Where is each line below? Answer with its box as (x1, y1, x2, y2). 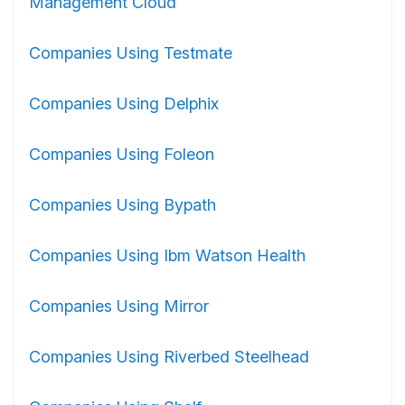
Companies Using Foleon (29, 145, 214, 164)
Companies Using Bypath (29, 195, 216, 214)
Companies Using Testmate (29, 43, 232, 62)
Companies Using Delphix (29, 94, 219, 113)
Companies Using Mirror (29, 297, 209, 316)
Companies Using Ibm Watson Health (29, 246, 306, 265)
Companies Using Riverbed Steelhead (29, 347, 309, 366)
